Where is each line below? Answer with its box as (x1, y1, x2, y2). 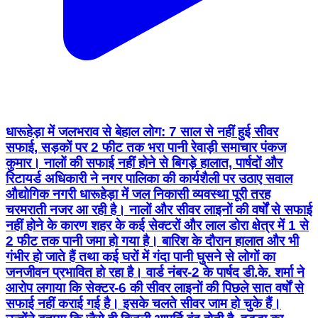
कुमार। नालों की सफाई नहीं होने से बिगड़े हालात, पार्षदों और (6, 155, 283, 171)
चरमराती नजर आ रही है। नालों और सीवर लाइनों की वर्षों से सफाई (6, 202, 312, 218)
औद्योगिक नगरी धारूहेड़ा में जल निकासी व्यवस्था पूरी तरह (6, 187, 270, 202)
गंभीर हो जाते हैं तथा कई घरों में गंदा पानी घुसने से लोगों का (6, 249, 275, 265)
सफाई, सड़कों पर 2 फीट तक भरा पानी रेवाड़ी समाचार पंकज (6, 140, 286, 155)
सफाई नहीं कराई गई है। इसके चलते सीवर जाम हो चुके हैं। (6, 296, 281, 312)
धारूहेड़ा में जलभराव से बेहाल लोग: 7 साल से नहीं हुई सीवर (6, 124, 278, 140)
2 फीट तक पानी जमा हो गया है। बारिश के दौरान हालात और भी (6, 234, 299, 249)
